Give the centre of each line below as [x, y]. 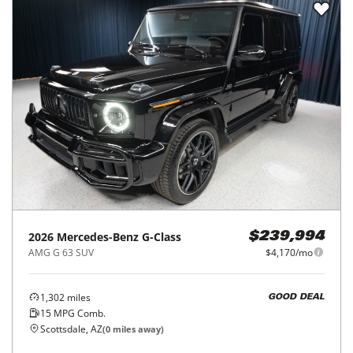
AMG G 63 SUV [61, 252]
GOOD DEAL [296, 298]
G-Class [162, 236]
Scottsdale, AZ [71, 329]
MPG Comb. [78, 313]
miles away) [137, 329]
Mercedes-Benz [98, 236]
